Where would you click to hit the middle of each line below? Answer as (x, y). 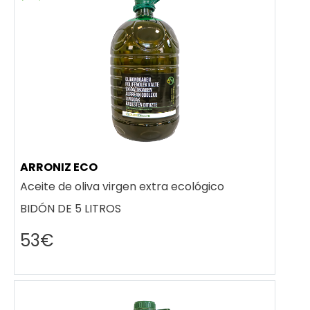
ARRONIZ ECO (59, 167)
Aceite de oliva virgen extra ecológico (122, 187)
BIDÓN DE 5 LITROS (71, 209)
